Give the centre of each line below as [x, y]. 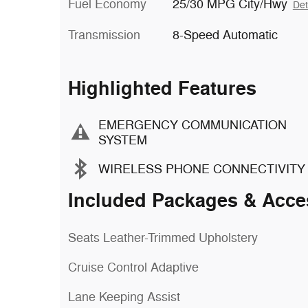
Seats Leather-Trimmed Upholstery [163, 238]
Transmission [104, 35]
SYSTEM [123, 140]
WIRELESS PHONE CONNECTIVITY [202, 169]
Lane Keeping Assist [124, 297]
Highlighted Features [162, 89]
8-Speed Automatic [225, 35]
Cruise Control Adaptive [133, 267]
